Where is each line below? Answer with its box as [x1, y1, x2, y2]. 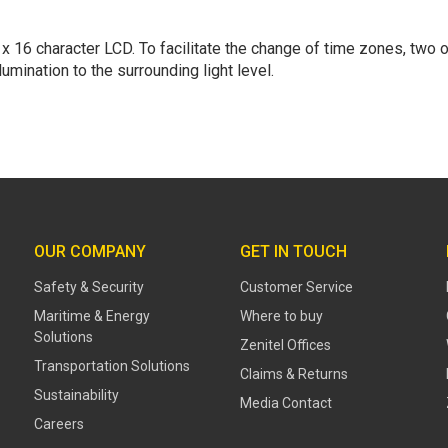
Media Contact [240, 394, 332, 411]
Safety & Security [34, 278, 144, 295]
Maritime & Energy [34, 307, 150, 324]
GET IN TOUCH [240, 241, 347, 261]
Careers [34, 415, 84, 432]
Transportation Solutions [34, 357, 190, 374]
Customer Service [240, 278, 353, 295]
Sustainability [34, 386, 119, 403]
